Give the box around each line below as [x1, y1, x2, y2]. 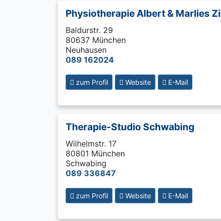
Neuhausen [66, 45, 107, 55]
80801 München [66, 148, 125, 158]
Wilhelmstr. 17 [66, 139, 116, 148]
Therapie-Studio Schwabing [66, 121, 194, 133]
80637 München [66, 35, 126, 45]
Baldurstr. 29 [66, 25, 113, 35]
